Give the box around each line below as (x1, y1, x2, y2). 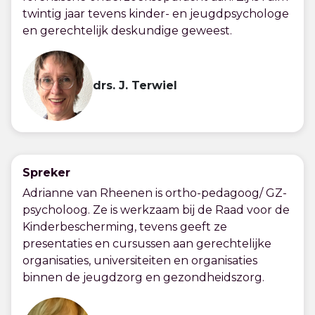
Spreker (22, 166, 70, 179)
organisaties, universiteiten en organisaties (22, 254, 257, 267)
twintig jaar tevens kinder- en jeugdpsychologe (22, 7, 289, 20)
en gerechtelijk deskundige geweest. (22, 24, 232, 37)
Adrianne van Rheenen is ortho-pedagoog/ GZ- (22, 186, 287, 200)
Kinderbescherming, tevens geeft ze (22, 220, 227, 233)
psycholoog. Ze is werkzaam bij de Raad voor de (22, 203, 290, 217)
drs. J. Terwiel (93, 79, 177, 92)
